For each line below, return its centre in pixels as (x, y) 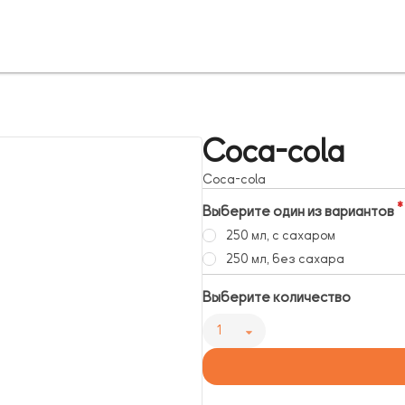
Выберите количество (277, 298)
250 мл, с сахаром (280, 236)
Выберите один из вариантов (298, 212)
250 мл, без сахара (285, 259)
